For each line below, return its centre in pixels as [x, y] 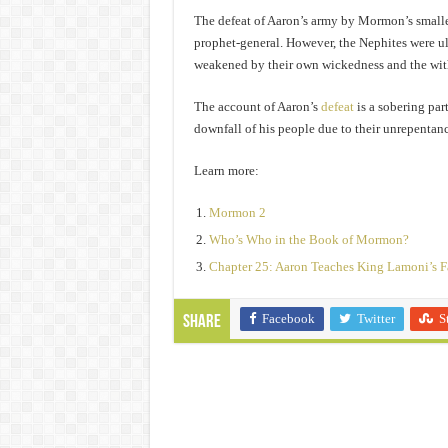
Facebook [288, 318]
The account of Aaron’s [257, 106]
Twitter [375, 318]
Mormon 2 [237, 212]
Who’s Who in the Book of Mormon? [308, 239]
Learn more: [226, 170]
